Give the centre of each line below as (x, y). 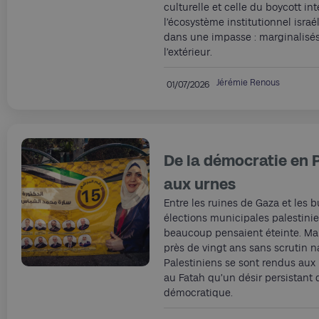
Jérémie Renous (248, 82)
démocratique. (198, 293)
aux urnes (200, 184)
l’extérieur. (188, 52)
